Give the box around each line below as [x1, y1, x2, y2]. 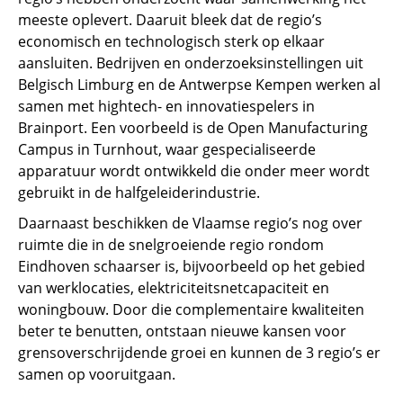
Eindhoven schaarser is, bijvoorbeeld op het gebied [18, 255, 365, 276]
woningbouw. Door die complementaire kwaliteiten [18, 299, 364, 319]
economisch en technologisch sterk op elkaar [18, 31, 325, 51]
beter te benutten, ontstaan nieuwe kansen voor [18, 320, 346, 341]
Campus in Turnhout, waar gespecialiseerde [18, 139, 316, 159]
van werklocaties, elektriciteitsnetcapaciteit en [18, 277, 329, 298]
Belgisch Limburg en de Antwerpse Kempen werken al [18, 74, 381, 94]
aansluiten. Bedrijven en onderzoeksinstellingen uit [18, 52, 363, 73]
